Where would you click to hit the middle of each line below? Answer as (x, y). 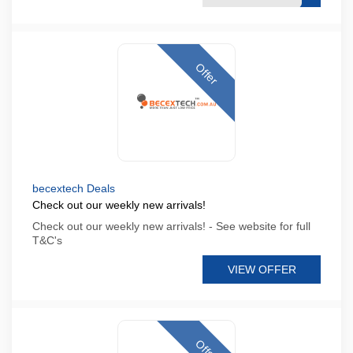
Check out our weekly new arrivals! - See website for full (171, 226)
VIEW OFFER (262, 269)
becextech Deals (74, 188)
